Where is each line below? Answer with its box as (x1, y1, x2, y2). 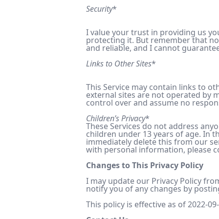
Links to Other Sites (86, 58, 152, 69)
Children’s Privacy (86, 113, 145, 124)
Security (86, 3, 112, 14)
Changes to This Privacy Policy (86, 160, 203, 171)
